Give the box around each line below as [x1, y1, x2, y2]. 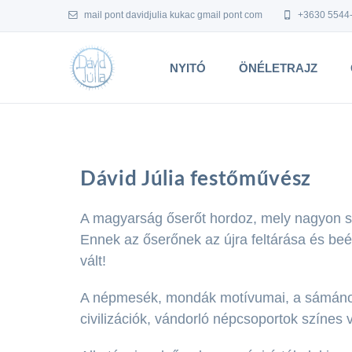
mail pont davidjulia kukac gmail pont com [82, 9, 262, 20]
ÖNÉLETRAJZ [239, 61, 317, 75]
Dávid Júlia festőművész [80, 169, 311, 189]
